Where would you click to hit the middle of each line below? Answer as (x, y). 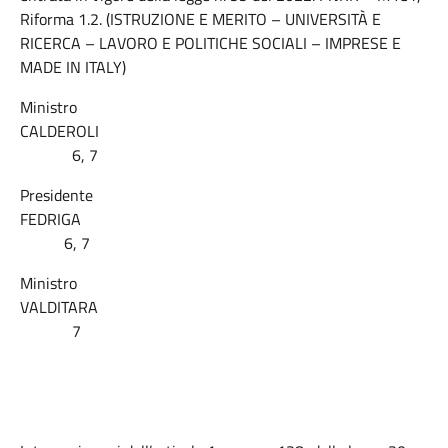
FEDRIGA (222, 219)
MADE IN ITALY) (73, 67)
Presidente (56, 195)
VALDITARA (223, 307)
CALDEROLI (223, 131)
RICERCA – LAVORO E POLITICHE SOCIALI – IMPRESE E (210, 43)
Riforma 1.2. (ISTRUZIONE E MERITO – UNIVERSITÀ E (200, 19)
